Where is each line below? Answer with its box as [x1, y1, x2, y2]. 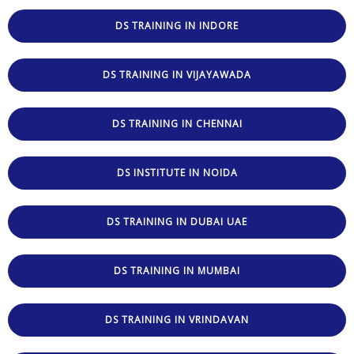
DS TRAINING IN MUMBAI [114, 264, 240, 278]
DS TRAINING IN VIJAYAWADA [103, 68, 251, 82]
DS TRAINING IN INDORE [115, 19, 239, 33]
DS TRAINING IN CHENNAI [111, 117, 243, 131]
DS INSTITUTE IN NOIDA [116, 166, 238, 180]
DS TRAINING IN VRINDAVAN [105, 313, 249, 327]
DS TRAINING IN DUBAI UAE [107, 215, 247, 229]
